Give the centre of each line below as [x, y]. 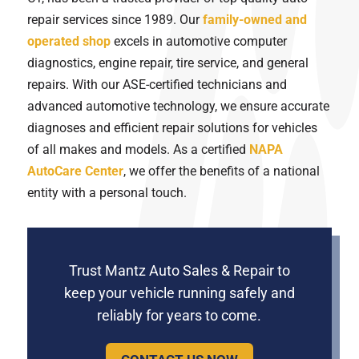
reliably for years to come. [179, 315]
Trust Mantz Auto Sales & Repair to [179, 270]
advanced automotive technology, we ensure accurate [178, 106]
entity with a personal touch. [107, 193]
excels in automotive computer [198, 41]
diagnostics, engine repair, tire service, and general [167, 63]
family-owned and [254, 20]
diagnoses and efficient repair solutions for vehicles [172, 128]
